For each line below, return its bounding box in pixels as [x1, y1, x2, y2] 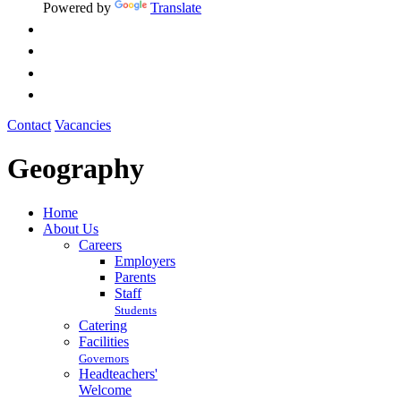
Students [115, 303, 157, 317]
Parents [115, 269, 156, 285]
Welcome [79, 381, 132, 397]
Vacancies [55, 116, 111, 132]
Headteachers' [79, 365, 158, 381]
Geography [7, 152, 144, 185]
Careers [79, 236, 122, 252]
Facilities [79, 333, 129, 349]
